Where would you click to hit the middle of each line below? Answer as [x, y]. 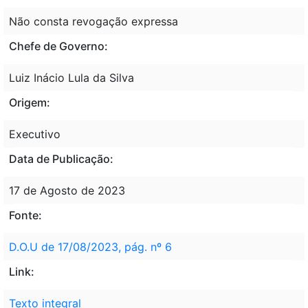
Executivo [35, 134]
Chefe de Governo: [58, 46]
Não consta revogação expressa [93, 21]
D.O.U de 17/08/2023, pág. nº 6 [90, 246]
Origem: [30, 102]
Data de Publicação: [61, 158]
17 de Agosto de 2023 [67, 190]
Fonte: [25, 215]
